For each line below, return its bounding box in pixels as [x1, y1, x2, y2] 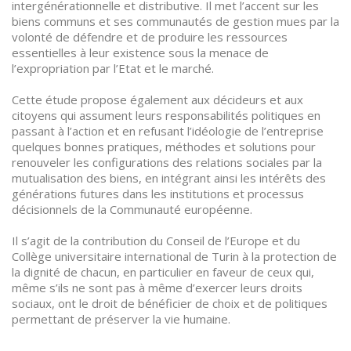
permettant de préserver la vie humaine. [12, 311, 230, 327]
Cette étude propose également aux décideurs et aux [12, 92, 303, 107]
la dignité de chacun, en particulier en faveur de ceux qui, [12, 264, 314, 280]
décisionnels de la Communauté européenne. [12, 201, 252, 217]
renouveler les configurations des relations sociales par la [12, 154, 322, 170]
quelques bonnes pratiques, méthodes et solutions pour [12, 139, 316, 154]
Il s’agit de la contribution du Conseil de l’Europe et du [12, 233, 300, 248]
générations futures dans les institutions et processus [12, 186, 304, 201]
